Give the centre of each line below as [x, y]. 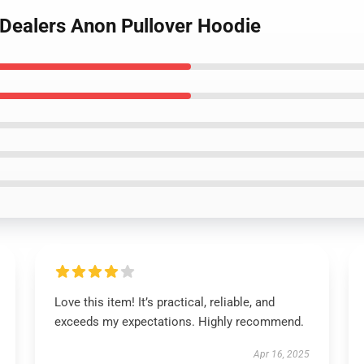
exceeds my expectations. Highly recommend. [180, 322]
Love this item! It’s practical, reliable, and [164, 302]
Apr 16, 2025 [282, 354]
